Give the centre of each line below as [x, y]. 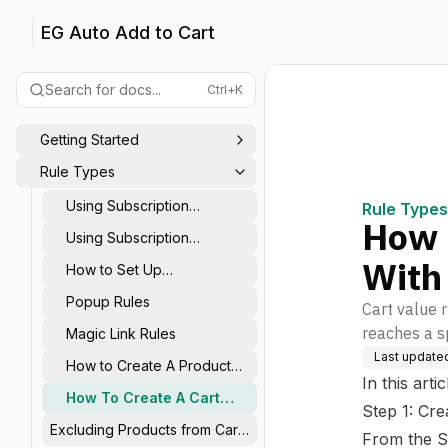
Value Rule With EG [133, 417]
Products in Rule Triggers [149, 257]
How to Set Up [114, 269]
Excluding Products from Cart [146, 429]
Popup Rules [108, 301]
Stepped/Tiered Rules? [143, 289]
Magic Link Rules [121, 333]
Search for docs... [103, 89]
